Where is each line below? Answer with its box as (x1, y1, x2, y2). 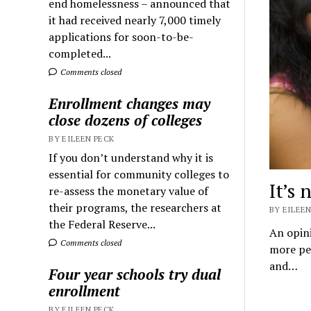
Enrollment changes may (49, 93, 211, 113)
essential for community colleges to (49, 166, 230, 182)
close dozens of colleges (49, 110, 203, 130)
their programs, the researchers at (49, 199, 222, 215)
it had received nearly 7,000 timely (49, 12, 221, 28)
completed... (49, 45, 112, 61)
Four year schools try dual (49, 264, 221, 284)
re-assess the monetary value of (49, 183, 209, 199)
